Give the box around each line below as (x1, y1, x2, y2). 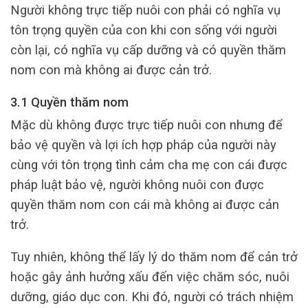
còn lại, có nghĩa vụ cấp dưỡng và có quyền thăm (10, 42, 286, 57)
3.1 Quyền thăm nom (10, 94, 129, 109)
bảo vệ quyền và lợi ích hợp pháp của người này (10, 137, 276, 152)
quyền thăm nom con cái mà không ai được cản (10, 197, 279, 212)
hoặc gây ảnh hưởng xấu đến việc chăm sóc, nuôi (10, 269, 289, 284)
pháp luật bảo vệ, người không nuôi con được (10, 177, 264, 192)
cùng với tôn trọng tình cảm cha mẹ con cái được (10, 157, 287, 172)
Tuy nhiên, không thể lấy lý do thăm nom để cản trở (10, 249, 298, 264)
